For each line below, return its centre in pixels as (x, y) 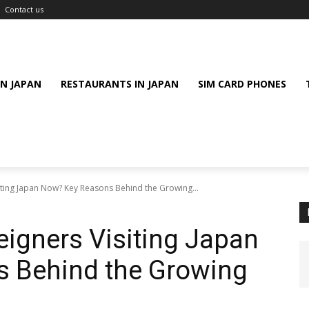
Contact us (24, 9)
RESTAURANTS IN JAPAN (120, 84)
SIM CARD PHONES (242, 84)
